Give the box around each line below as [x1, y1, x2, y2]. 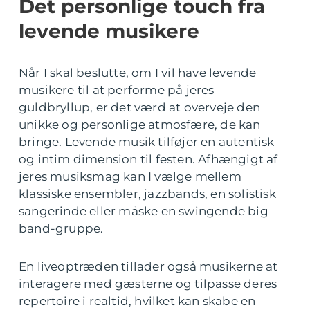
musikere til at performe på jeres [19, 83, 215, 97]
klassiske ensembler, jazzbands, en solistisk [19, 187, 276, 201]
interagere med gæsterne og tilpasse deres [19, 277, 277, 291]
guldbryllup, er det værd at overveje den [19, 100, 261, 114]
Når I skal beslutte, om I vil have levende [19, 66, 257, 80]
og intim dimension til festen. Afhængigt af [19, 152, 278, 166]
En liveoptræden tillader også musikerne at [19, 259, 278, 273]
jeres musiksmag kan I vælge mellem [19, 170, 241, 183]
